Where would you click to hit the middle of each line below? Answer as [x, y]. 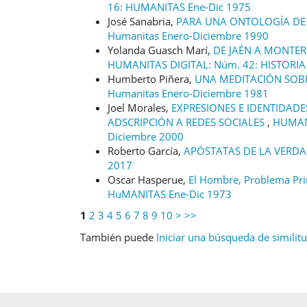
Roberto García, [146, 150]
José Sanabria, [142, 21]
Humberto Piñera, [151, 78]
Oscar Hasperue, [148, 179]
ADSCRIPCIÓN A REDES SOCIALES [187, 122]
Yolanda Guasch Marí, [160, 50]
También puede [118, 237]
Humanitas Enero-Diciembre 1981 [188, 93]
